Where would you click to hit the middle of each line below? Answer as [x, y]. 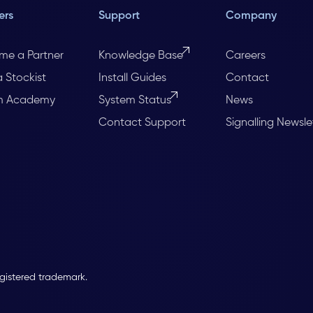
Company [251, 16]
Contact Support [143, 123]
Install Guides [133, 78]
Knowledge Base [141, 56]
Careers [245, 56]
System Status [135, 100]
